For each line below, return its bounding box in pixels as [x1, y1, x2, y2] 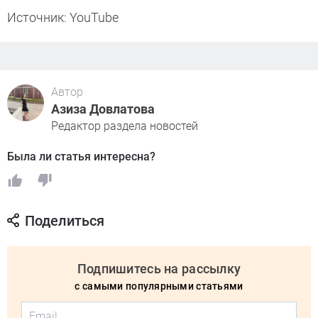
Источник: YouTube [7, 10, 121, 26]
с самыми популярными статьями [75, 280, 243, 292]
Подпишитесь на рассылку [77, 261, 241, 277]
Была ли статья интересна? [7, 150, 155, 164]
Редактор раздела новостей [51, 119, 198, 133]
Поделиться [25, 212, 104, 230]
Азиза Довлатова [51, 102, 155, 117]
